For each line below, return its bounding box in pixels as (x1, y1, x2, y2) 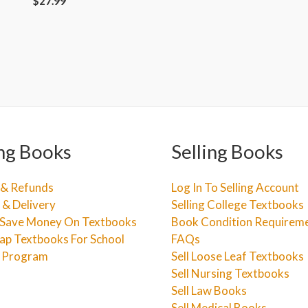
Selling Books (171, 140, 283, 163)
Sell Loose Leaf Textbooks (171, 249, 304, 263)
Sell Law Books (171, 283, 247, 298)
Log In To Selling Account (171, 180, 299, 195)
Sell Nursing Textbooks (171, 266, 289, 280)
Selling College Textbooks (171, 197, 304, 212)
